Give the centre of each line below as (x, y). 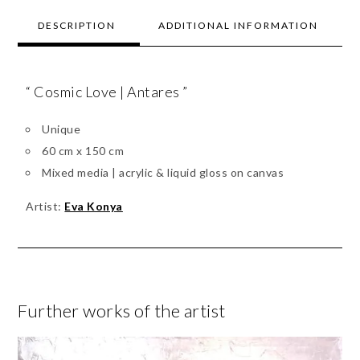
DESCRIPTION (77, 25)
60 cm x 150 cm (83, 150)
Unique (61, 129)
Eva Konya (94, 206)
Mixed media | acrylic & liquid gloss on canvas (163, 172)
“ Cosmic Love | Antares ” (107, 91)
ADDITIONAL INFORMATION (239, 25)
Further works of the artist (122, 310)
